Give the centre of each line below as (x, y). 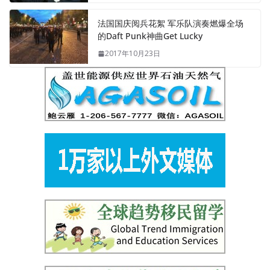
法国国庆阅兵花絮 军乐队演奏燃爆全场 (171, 24)
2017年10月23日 (133, 54)
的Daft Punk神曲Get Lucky (150, 36)
